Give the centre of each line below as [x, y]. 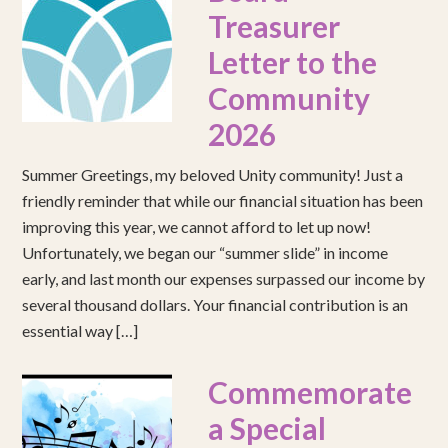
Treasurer [274, 26]
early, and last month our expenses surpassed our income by [224, 279]
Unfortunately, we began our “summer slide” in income [205, 253]
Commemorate [310, 392]
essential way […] [80, 331]
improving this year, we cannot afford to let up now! [197, 227]
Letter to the [293, 62]
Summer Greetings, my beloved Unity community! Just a [213, 175]
